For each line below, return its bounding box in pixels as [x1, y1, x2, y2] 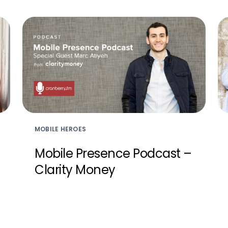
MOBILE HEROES [35, 124, 87, 133]
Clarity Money [35, 161, 116, 178]
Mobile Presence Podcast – [35, 145, 192, 162]
